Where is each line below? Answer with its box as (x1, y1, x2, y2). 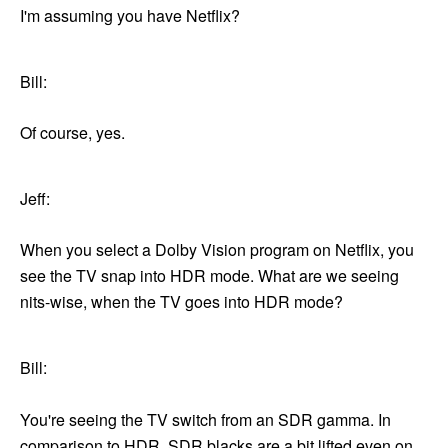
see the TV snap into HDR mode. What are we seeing (20, 264, 399, 288)
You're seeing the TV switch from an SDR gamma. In (20, 407, 391, 431)
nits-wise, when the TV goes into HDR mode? (20, 290, 343, 314)
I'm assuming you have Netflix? (20, 3, 240, 27)
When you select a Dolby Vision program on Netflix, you (20, 238, 414, 262)
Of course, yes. (20, 120, 125, 144)
